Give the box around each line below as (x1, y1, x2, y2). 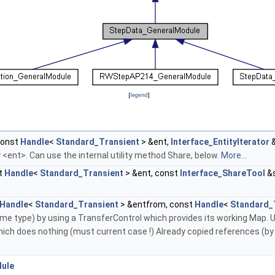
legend (130, 91, 148, 99)
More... (221, 150, 247, 161)
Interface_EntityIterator (171, 137, 269, 147)
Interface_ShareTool (180, 168, 265, 179)
